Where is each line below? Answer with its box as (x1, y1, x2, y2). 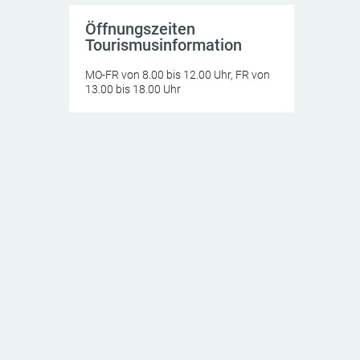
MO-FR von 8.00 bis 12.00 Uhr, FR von (85, 68, 270, 81)
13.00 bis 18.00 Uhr (85, 83, 181, 96)
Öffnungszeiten (85, 19, 195, 39)
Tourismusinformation (85, 35, 242, 55)
